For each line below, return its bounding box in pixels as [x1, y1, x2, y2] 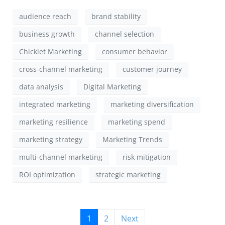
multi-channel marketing [19, 152, 102, 162]
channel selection [95, 29, 154, 39]
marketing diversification [110, 99, 194, 109]
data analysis [19, 82, 63, 92]
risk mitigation [123, 152, 171, 162]
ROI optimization [19, 170, 75, 180]
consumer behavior [102, 47, 167, 57]
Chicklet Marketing [19, 47, 82, 57]
